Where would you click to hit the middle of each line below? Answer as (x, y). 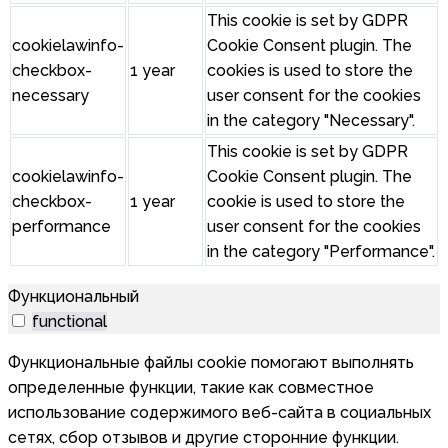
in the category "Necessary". (311, 121)
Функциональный (73, 297)
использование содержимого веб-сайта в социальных (219, 413)
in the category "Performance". (321, 252)
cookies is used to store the (310, 71)
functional (69, 322)
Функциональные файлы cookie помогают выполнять (211, 363)
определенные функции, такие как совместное (191, 388)
